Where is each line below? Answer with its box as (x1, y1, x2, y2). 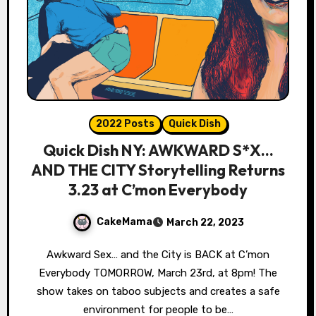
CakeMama (96, 215, 152, 228)
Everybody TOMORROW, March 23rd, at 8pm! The (39, 266, 277, 279)
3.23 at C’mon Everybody (68, 179, 248, 200)
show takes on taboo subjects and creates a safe (36, 284, 280, 298)
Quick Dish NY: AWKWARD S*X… (42, 140, 274, 160)
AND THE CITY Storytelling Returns (31, 159, 285, 180)
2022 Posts (95, 117, 154, 130)
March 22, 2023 (166, 216, 244, 229)
